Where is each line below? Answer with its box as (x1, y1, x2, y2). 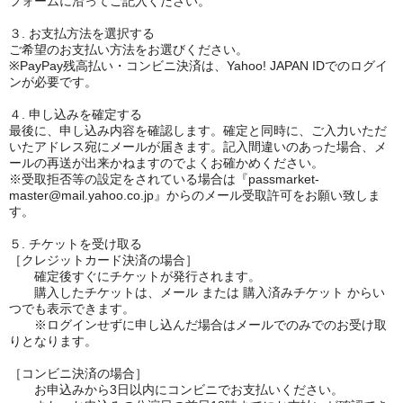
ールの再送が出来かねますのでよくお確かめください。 (9, 156, 324, 170)
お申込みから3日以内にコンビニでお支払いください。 (9, 382, 344, 397)
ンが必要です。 (9, 75, 97, 89)
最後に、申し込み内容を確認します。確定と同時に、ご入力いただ (9, 123, 387, 138)
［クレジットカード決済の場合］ (9, 253, 198, 267)
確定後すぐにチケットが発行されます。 (9, 269, 261, 283)
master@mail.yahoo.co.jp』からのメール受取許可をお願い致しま (9, 188, 381, 202)
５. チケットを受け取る (9, 237, 142, 251)
